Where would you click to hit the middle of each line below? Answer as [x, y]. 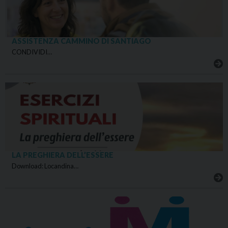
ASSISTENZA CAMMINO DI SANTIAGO [81, 41]
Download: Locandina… [45, 166]
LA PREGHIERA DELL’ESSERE [62, 155]
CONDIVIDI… [32, 52]
